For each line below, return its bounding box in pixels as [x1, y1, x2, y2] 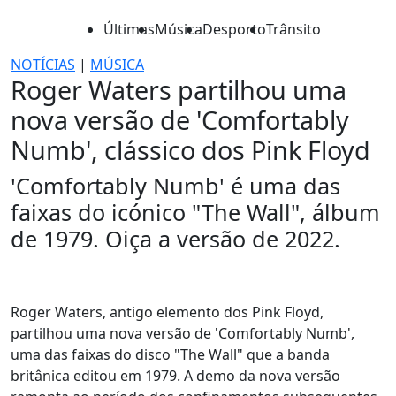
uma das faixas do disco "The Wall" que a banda [11, 345, 330, 364]
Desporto [202, 19, 266, 39]
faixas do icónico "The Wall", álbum [11, 197, 380, 227]
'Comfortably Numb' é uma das [11, 171, 340, 201]
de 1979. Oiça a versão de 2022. [11, 224, 340, 254]
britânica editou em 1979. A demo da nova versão [11, 366, 340, 385]
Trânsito [266, 19, 321, 39]
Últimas [103, 19, 155, 39]
